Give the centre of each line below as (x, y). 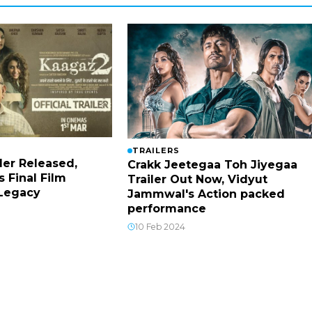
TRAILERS (156, 150)
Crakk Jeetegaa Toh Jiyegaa (212, 164)
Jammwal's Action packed (206, 194)
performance (167, 208)
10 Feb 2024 (160, 226)
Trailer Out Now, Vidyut (197, 179)
